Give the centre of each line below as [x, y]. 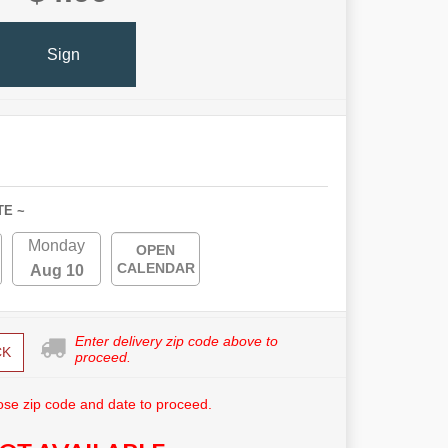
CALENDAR [155, 268]
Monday [56, 246]
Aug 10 [56, 271]
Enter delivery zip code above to [176, 341]
